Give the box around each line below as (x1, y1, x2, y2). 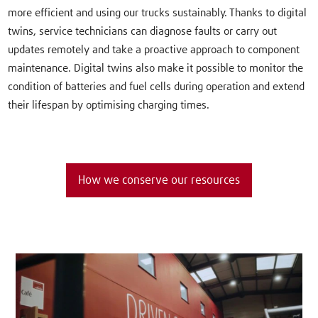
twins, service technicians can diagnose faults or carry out (8, 26, 278, 38)
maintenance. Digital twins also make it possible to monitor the (8, 63, 304, 75)
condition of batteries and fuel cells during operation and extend (8, 82, 305, 93)
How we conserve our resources (78, 175, 240, 187)
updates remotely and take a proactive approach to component (8, 45, 300, 56)
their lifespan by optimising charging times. (8, 100, 210, 111)
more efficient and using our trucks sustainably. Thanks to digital (8, 8, 307, 19)
